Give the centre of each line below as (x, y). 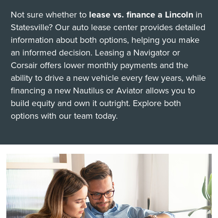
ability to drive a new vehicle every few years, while (109, 77)
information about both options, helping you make (105, 39)
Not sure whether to (50, 14)
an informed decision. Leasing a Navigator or (96, 52)
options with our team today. (64, 115)
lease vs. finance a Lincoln (141, 14)
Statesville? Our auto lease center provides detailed (108, 27)
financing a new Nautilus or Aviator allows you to (103, 90)
